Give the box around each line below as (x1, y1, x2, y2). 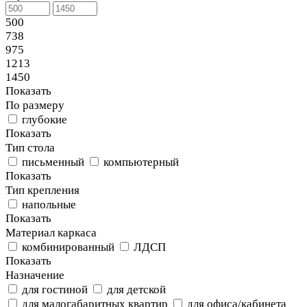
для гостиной (22, 283, 88, 297)
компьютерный (103, 156, 179, 169)
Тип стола (5, 141, 55, 155)
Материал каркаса (5, 226, 97, 240)
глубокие (22, 113, 67, 127)
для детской (107, 283, 166, 297)
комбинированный (22, 241, 114, 254)
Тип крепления (5, 184, 79, 197)
